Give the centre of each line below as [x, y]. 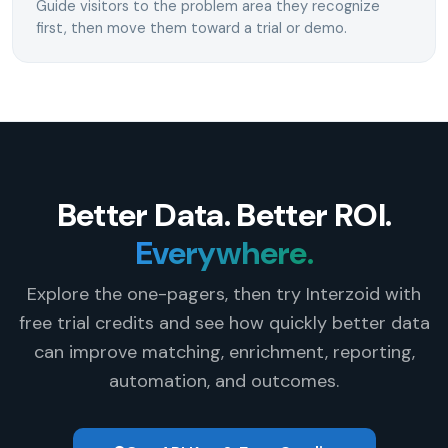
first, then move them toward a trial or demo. [192, 27]
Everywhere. [224, 253]
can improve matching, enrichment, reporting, [224, 352]
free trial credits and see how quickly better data [224, 323]
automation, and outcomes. [224, 381]
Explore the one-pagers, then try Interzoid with [224, 294]
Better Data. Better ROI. [224, 215]
